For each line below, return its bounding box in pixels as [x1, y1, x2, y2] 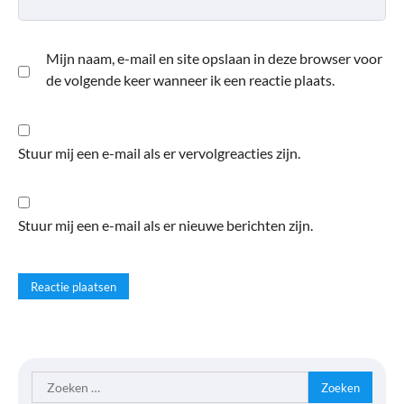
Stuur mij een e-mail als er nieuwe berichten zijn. [18, 216, 313, 234]
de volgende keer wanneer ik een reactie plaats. [46, 70, 335, 88]
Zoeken [31, 372, 78, 390]
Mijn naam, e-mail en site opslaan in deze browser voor [46, 49, 382, 67]
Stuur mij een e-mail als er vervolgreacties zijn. [18, 143, 300, 161]
